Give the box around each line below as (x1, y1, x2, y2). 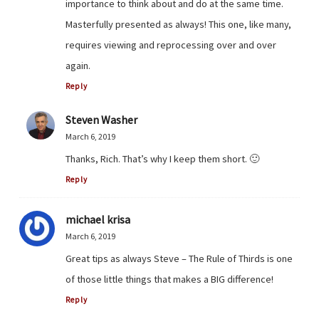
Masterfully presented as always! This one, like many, (66, 17, 291, 31)
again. (66, 58, 90, 72)
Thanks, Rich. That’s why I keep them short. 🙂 (66, 152, 259, 165)
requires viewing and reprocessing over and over (66, 38, 276, 51)
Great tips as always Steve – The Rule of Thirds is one (66, 252, 293, 265)
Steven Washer (66, 112, 137, 127)
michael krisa (66, 212, 130, 226)
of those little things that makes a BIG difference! (66, 273, 273, 286)
